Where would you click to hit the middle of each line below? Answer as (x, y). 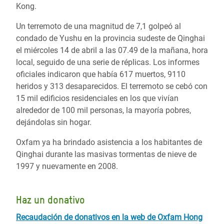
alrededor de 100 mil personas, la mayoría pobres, (103, 110)
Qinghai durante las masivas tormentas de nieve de (106, 154)
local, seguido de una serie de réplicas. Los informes (108, 62)
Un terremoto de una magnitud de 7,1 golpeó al (98, 26)
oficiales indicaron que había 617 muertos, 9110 (101, 74)
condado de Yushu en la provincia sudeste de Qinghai (110, 38)
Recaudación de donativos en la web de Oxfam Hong (109, 217)
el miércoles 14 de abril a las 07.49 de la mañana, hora (112, 50)
